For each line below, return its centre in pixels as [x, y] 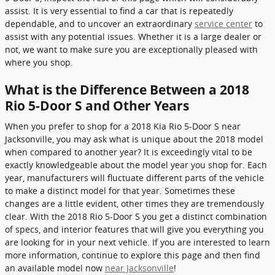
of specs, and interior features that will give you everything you [134, 229]
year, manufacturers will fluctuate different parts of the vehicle [134, 178]
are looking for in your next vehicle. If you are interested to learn [137, 242]
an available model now [55, 268]
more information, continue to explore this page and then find [133, 255]
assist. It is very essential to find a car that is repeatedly [119, 10]
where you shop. [39, 62]
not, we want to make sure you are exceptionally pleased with [131, 49]
